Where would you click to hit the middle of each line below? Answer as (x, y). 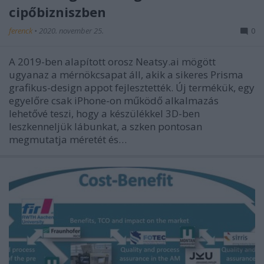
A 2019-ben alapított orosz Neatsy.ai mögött (112, 61)
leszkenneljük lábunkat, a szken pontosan (105, 126)
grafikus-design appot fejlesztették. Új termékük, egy (132, 87)
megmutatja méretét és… (68, 139)
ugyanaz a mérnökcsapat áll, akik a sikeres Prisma (126, 74)
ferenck (22, 30)
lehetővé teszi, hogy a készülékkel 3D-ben (104, 113)
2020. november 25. (71, 30)
